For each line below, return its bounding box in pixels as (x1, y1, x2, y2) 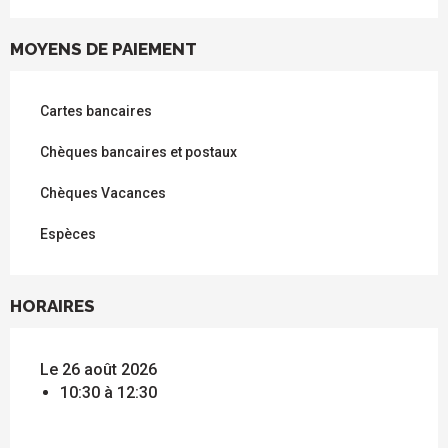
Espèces (40, 226, 96, 243)
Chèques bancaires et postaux (40, 144, 237, 161)
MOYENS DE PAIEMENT (10, 39, 197, 60)
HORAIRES (10, 296, 95, 317)
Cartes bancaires (40, 103, 152, 120)
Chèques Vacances (40, 185, 166, 202)
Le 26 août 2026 (40, 360, 157, 380)
